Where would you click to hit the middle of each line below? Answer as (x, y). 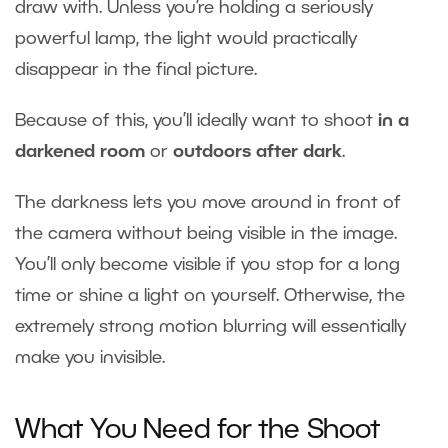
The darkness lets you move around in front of (208, 202)
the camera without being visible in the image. (206, 233)
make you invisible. (90, 357)
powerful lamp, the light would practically (186, 38)
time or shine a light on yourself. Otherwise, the (210, 295)
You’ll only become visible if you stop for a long (207, 264)
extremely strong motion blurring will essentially (210, 326)
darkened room (82, 151)
